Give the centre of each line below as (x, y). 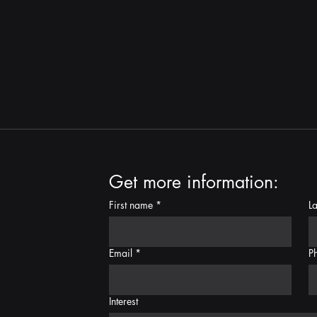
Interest (124, 301)
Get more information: (194, 182)
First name (131, 205)
